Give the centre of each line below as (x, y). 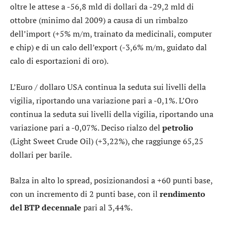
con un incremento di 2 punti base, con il (85, 194)
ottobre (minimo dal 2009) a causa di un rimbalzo (99, 20)
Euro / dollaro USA (49, 87)
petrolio (178, 127)
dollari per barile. (41, 154)
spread (78, 181)
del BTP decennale (46, 208)
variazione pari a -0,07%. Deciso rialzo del (86, 127)
